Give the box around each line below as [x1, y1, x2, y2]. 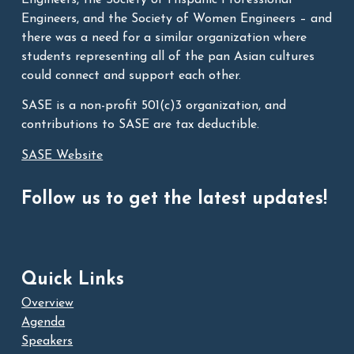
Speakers [21, 334, 73, 348]
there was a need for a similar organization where [21, 31, 307, 44]
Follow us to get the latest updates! [21, 190, 328, 209]
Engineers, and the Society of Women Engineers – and [21, 12, 333, 25]
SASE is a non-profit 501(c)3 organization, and [21, 100, 287, 113]
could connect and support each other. [21, 69, 242, 82]
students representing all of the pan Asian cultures [21, 50, 315, 63]
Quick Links [21, 270, 125, 289]
